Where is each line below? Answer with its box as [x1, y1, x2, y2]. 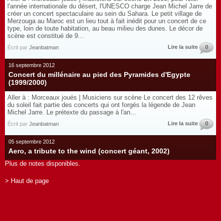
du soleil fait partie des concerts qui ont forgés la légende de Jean [7, 101, 195, 109]
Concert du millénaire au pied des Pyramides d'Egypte [8, 71, 190, 78]
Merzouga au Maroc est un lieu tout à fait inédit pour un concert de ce [7, 17, 206, 25]
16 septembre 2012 [8, 62, 55, 68]
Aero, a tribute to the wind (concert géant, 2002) [8, 147, 170, 155]
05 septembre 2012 [8, 139, 55, 145]
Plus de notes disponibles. [5, 160, 80, 167]
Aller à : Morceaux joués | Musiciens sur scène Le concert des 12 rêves [7, 94, 213, 101]
